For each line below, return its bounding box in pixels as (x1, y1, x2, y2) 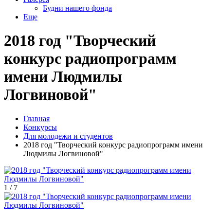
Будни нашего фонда (43, 4, 112, 12)
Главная (23, 114, 50, 123)
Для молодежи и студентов (23, 131, 113, 140)
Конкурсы (23, 123, 57, 131)
